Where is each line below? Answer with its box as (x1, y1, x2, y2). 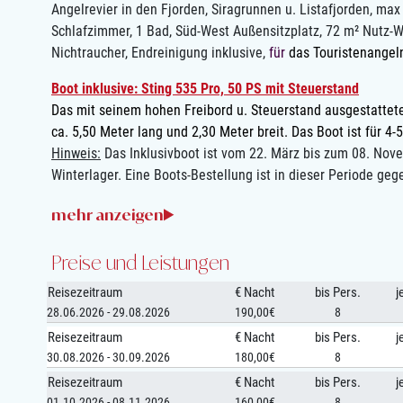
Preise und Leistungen (51, 250, 229, 275)
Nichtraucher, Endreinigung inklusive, (51, 44, 269, 62)
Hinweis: (51, 145, 101, 163)
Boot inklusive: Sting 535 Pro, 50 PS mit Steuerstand (51, 80, 359, 98)
